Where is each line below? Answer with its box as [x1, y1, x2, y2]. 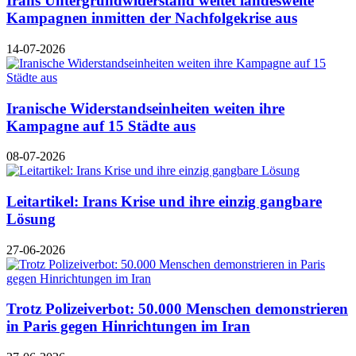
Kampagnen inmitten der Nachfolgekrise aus [6, 10, 297, 27]
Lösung [6, 211, 56, 228]
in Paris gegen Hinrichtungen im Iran [6, 318, 250, 335]
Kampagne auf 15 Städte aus [6, 117, 195, 134]
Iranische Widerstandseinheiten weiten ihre [6, 99, 284, 117]
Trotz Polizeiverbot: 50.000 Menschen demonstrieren [6, 300, 348, 318]
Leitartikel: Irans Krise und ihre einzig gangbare [6, 193, 322, 211]
